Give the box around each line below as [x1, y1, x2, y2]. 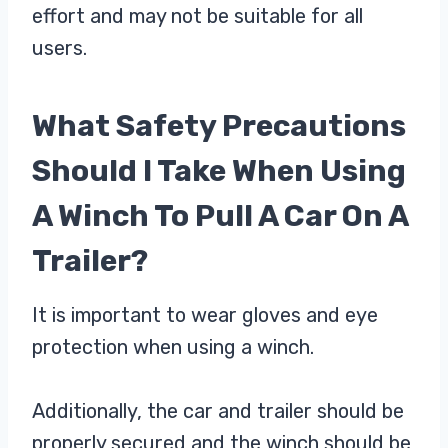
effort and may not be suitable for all [32, 4, 363, 29]
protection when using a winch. [32, 335, 314, 360]
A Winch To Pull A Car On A [32, 198, 408, 235]
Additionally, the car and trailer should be [32, 399, 404, 424]
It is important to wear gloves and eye [32, 303, 378, 328]
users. [32, 36, 87, 61]
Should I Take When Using [32, 153, 406, 190]
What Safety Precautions [32, 108, 406, 145]
